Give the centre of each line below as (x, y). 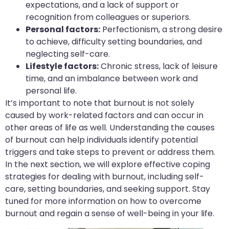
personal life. (51, 91)
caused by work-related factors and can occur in (104, 116)
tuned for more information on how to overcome (103, 201)
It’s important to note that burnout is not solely (100, 103)
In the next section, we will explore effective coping (108, 165)
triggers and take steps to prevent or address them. (110, 152)
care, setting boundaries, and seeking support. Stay (108, 189)
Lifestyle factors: (62, 66)
